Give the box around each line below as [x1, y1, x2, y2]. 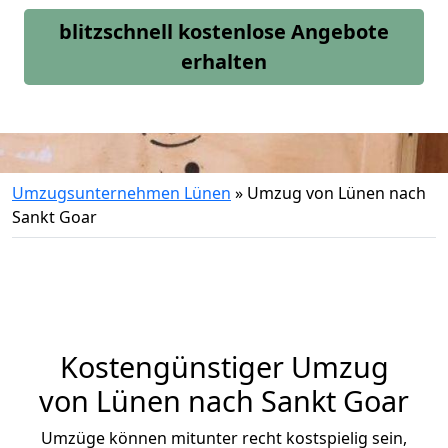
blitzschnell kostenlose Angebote [59, 18, 389, 45]
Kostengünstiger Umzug [59, 347, 389, 386]
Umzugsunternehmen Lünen [12, 182, 231, 204]
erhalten [181, 48, 267, 75]
